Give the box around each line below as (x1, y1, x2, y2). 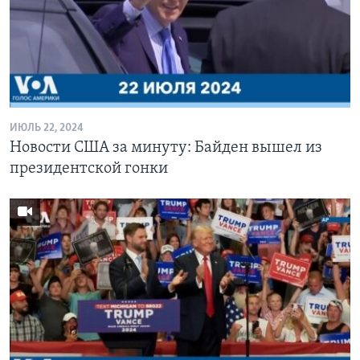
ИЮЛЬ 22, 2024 (10, 121, 84, 134)
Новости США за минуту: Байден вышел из (10, 139, 322, 156)
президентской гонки (10, 160, 168, 177)
